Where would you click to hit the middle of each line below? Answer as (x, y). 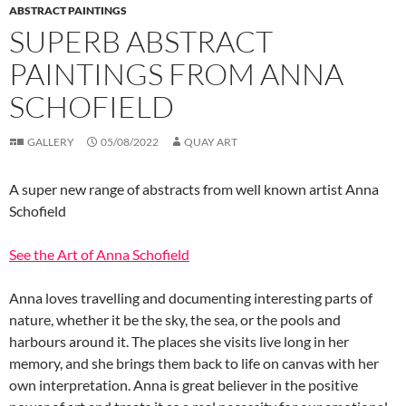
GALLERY (51, 142)
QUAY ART (211, 142)
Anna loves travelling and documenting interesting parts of (191, 298)
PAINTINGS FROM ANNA (176, 74)
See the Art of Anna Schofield (99, 254)
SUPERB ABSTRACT (141, 41)
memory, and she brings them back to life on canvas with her (194, 363)
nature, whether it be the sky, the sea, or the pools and (175, 319)
